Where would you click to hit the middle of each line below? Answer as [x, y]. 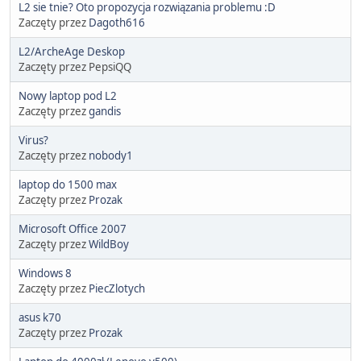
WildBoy [109, 244]
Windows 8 [45, 273]
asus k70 [40, 317]
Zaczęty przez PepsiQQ [75, 66]
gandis [105, 111]
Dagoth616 [117, 22]
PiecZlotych [117, 288]
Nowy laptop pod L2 [68, 95]
